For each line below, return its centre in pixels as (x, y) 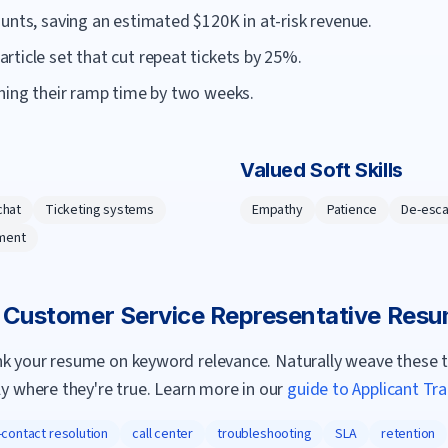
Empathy (277, 210)
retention (408, 434)
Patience (352, 210)
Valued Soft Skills (321, 170)
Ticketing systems (99, 210)
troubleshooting (264, 434)
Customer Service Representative (192, 315)
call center (163, 434)
